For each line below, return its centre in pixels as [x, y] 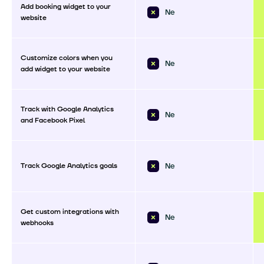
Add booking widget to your [66, 6]
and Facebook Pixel [53, 120]
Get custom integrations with [70, 212]
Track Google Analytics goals [69, 166]
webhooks [37, 223]
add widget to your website [65, 69]
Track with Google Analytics [67, 109]
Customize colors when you [67, 58]
